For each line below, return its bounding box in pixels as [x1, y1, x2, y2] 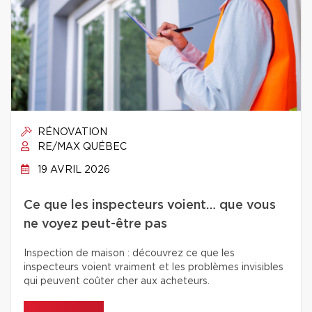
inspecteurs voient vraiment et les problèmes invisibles [24, 263, 283, 272]
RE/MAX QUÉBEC [35, 142, 127, 152]
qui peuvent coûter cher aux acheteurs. [24, 276, 210, 286]
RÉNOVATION [35, 127, 107, 137]
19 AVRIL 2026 [35, 165, 110, 175]
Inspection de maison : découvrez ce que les [24, 249, 235, 258]
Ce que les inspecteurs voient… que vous [24, 199, 276, 212]
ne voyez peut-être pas [24, 218, 167, 231]
